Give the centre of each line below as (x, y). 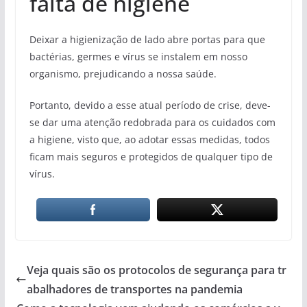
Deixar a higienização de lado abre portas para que (147, 39)
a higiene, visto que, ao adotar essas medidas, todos (149, 139)
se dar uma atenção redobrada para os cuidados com (152, 122)
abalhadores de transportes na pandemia (134, 289)
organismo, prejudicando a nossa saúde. (123, 73)
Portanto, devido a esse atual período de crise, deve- (150, 105)
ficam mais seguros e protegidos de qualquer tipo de (151, 156)
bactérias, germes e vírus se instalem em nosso (138, 56)
